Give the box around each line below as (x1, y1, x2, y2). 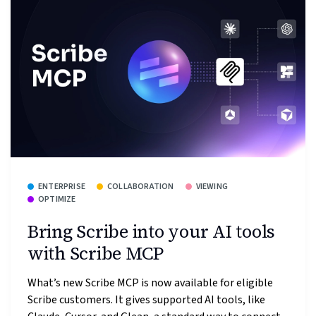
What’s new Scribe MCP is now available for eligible (28, 274, 273, 291)
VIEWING (195, 181, 229, 193)
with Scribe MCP (28, 241, 164, 265)
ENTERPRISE (38, 181, 85, 193)
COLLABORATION (107, 181, 174, 193)
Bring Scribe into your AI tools (28, 219, 276, 243)
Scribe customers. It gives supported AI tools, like (28, 291, 265, 308)
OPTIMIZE (38, 193, 76, 206)
